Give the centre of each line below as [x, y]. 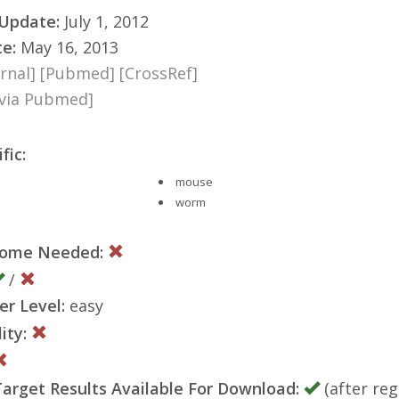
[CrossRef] [159, 73]
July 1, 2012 [104, 21]
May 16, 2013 [67, 47]
